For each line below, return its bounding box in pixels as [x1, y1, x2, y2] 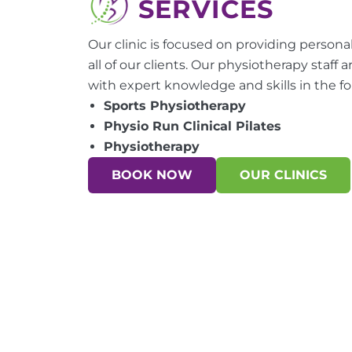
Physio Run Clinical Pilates [104, 119, 281, 134]
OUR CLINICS [240, 167, 327, 183]
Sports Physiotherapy [104, 98, 246, 114]
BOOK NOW [112, 167, 192, 183]
